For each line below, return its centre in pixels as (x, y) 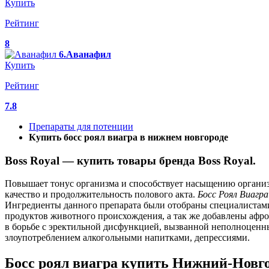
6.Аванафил (85, 54)
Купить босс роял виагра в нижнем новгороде (128, 137)
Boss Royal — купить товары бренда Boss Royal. (130, 160)
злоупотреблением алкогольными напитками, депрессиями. (127, 238)
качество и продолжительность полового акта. (101, 195)
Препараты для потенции (81, 126)
